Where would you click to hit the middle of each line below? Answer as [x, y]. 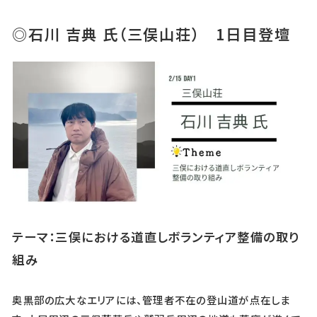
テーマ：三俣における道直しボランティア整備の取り [156, 236]
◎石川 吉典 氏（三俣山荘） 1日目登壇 [151, 34]
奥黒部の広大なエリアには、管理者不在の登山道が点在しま [151, 299]
